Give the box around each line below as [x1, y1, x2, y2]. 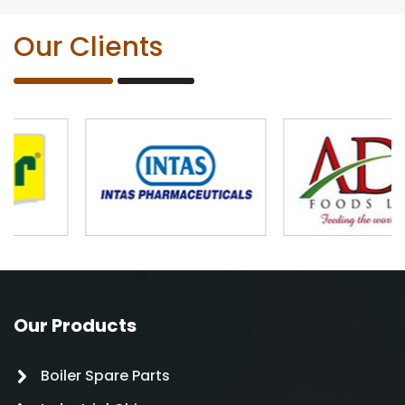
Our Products [14, 312, 137, 338]
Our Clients [14, 27, 163, 66]
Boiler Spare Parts [41, 364, 170, 386]
